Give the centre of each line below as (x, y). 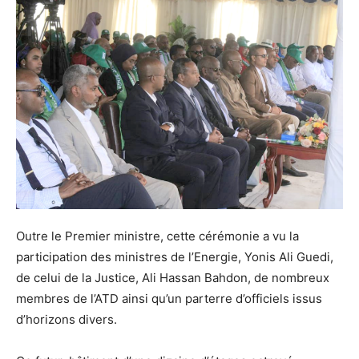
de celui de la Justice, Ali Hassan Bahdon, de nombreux (173, 278)
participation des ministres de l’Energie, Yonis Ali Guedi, (175, 257)
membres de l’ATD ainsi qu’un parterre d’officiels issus (169, 299)
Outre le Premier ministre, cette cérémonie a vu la (157, 236)
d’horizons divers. (67, 320)
